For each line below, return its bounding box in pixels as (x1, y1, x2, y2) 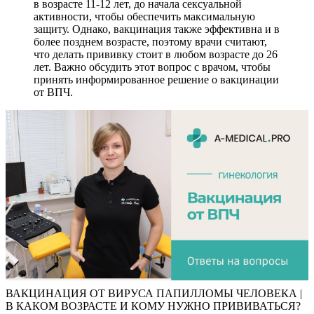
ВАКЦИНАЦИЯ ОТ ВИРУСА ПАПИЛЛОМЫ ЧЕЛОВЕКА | (6, 287, 302, 299)
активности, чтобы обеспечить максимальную (34, 10, 255, 22)
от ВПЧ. (34, 86, 73, 98)
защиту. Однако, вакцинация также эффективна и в (34, 22, 280, 35)
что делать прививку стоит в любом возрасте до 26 (34, 48, 278, 60)
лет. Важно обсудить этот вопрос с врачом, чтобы (34, 60, 271, 73)
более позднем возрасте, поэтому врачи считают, (34, 35, 267, 48)
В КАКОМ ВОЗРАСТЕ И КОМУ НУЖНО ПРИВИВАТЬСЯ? (6, 299, 301, 312)
